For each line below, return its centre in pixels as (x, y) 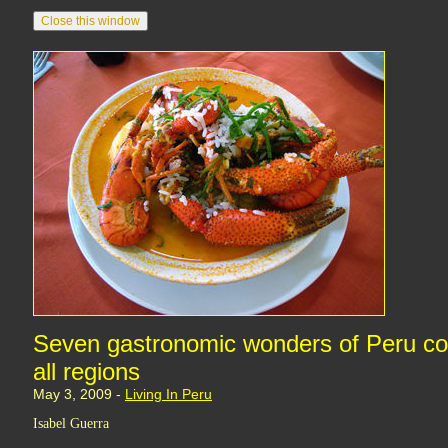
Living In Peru (168, 394)
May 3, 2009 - (79, 394)
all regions (86, 371)
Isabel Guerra (71, 423)
